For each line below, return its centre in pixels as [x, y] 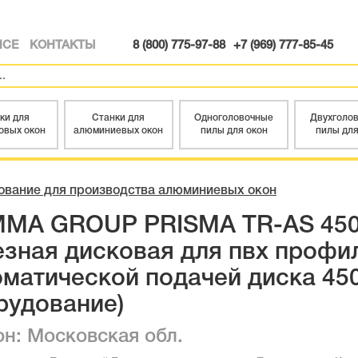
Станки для [119, 118]
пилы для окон [234, 131]
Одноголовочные [234, 118]
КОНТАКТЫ [62, 46]
